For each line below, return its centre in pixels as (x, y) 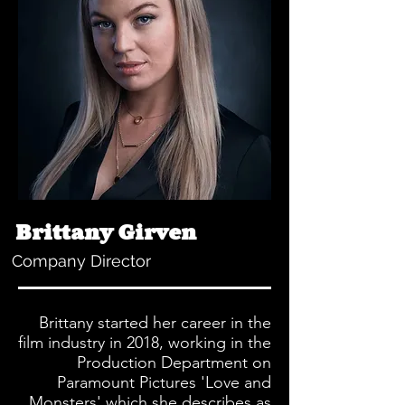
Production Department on (174, 363)
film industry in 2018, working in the (145, 343)
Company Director (81, 261)
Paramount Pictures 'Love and (164, 382)
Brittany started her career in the (155, 323)
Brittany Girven (106, 232)
